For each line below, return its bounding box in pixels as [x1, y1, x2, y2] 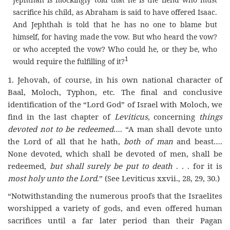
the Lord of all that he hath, [8, 136, 124, 146]
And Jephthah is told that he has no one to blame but [12, 20, 218, 30]
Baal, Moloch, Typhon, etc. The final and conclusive [8, 86, 222, 97]
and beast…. [172, 136, 223, 146]
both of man [124, 136, 173, 146]
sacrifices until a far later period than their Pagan [8, 215, 222, 226]
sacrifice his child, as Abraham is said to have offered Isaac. [12, 7, 218, 17]
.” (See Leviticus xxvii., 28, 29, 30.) [97, 172, 220, 183]
